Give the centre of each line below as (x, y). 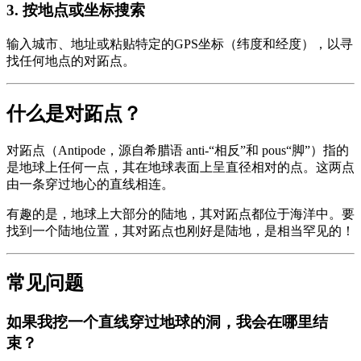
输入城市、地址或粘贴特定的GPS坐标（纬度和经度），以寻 (180, 44)
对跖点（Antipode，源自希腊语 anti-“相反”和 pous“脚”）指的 (178, 150)
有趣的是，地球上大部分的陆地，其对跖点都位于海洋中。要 (180, 214)
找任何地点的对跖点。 (71, 60)
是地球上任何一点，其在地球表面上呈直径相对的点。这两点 (180, 167)
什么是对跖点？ (74, 113)
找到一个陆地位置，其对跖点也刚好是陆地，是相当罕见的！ (180, 230)
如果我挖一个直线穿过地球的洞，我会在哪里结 (167, 322)
